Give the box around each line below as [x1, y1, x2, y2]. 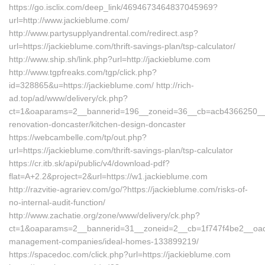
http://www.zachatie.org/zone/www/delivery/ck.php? [9, 211, 200, 220]
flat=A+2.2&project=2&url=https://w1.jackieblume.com [9, 172, 208, 181]
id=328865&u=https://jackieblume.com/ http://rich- [9, 80, 194, 90]
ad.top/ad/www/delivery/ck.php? [9, 93, 128, 103]
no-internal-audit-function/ [9, 198, 105, 207]
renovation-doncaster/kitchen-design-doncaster [9, 119, 186, 129]
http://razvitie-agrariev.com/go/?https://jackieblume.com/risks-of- [9, 185, 248, 194]
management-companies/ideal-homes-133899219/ [9, 237, 199, 246]
